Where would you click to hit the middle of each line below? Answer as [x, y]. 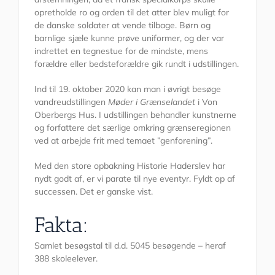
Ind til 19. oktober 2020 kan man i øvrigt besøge [128, 89]
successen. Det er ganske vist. [94, 191]
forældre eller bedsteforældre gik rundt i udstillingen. [137, 64]
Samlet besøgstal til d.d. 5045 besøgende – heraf [130, 245]
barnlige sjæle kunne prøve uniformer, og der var [129, 38]
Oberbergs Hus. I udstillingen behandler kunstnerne [135, 114]
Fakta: [61, 225]
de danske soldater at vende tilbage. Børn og [122, 25]
